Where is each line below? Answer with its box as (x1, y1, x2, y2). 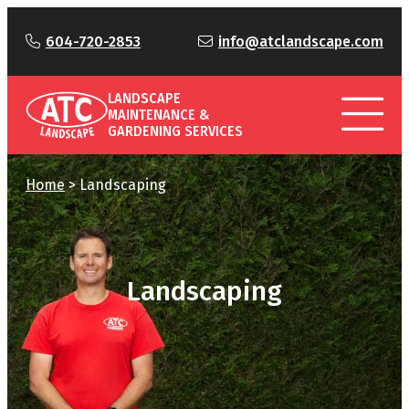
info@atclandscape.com (218, 33, 383, 50)
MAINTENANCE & (108, 106, 209, 123)
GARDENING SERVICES (108, 122, 243, 140)
